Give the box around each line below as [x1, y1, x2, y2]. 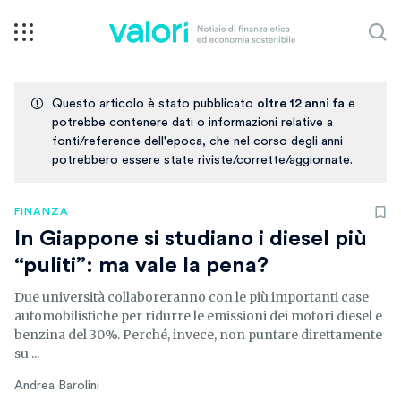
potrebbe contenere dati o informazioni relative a [52, 116, 333, 129]
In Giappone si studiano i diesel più [14, 228, 367, 250]
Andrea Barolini [14, 380, 99, 392]
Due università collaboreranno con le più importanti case [14, 289, 369, 305]
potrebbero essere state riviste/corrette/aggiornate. [52, 154, 353, 166]
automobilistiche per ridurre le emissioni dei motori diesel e [14, 308, 382, 324]
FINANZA [14, 206, 69, 217]
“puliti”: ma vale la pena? [14, 255, 269, 277]
